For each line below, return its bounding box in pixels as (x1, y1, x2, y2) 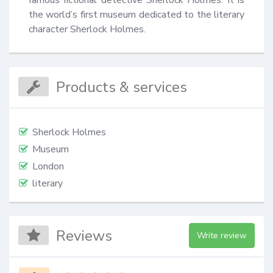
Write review (196, 230, 247, 242)
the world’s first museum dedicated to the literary (29, 7, 244, 21)
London (32, 159, 64, 173)
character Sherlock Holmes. (29, 22, 146, 36)
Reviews (56, 226, 113, 246)
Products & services (56, 77, 188, 97)
